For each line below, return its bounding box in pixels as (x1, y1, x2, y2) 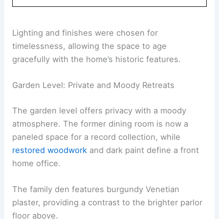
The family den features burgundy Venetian (12, 184, 180, 195)
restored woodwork (12, 145, 88, 155)
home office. (12, 158, 61, 168)
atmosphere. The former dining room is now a (12, 118, 189, 129)
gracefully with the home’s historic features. (12, 54, 181, 65)
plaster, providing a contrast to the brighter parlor (12, 197, 203, 208)
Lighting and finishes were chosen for (12, 28, 158, 38)
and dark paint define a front (87, 145, 199, 155)
